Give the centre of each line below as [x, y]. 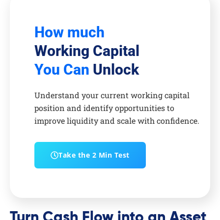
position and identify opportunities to [104, 108]
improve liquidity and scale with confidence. [117, 120]
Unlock [114, 69]
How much [69, 32]
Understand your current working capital [112, 95]
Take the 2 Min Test [94, 155]
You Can [62, 69]
